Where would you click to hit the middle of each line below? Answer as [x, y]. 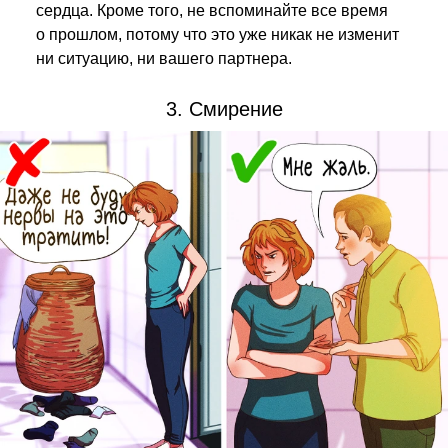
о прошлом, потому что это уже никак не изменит [217, 34]
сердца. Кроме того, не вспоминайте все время [212, 10]
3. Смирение [224, 109]
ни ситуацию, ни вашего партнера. [164, 58]
